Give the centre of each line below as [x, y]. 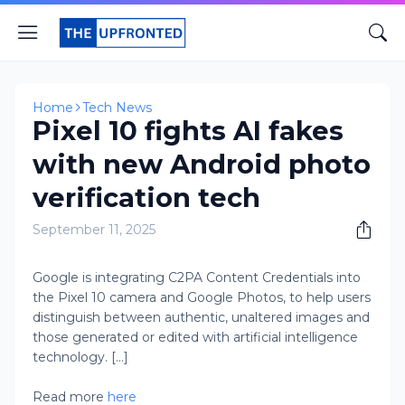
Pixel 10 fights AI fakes [188, 131]
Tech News [117, 108]
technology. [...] [80, 357]
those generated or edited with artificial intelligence [195, 337]
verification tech [146, 198]
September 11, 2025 [94, 230]
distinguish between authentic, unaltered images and [201, 317]
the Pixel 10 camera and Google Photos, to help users [202, 297]
